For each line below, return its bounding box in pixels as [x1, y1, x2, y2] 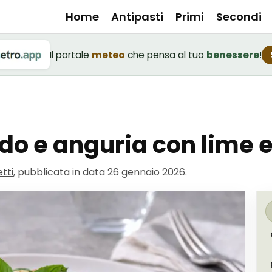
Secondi [216, 9, 262, 24]
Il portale [50, 48, 89, 61]
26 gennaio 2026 [107, 165, 185, 179]
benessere [206, 48, 259, 61]
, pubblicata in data [13, 165, 107, 179]
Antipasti [111, 9, 163, 24]
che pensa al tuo [127, 48, 204, 61]
